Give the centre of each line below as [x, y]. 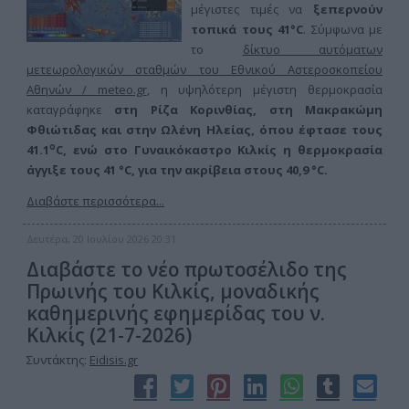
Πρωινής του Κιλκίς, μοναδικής [173, 291]
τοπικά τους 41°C [247, 29]
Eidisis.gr [114, 360]
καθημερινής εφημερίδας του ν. [176, 313]
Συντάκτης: [58, 360]
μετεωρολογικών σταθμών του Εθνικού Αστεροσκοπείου [204, 69]
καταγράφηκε [64, 110]
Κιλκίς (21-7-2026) [109, 335]
